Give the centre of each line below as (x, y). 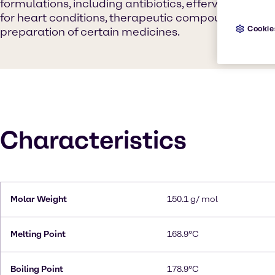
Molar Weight (39, 199)
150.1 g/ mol (192, 199)
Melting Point (38, 234)
